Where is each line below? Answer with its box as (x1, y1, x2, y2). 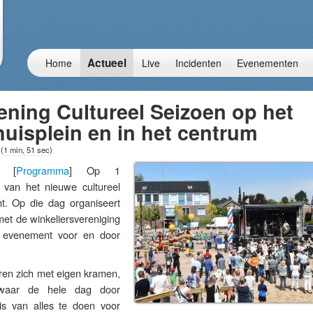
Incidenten (175, 56, 221, 70)
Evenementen (237, 56, 298, 70)
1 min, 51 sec (3, 144, 50, 155)
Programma (16, 163, 69, 177)
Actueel (87, 55, 126, 71)
